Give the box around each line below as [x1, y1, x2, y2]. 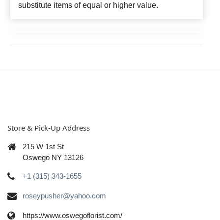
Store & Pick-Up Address [7, 123, 90, 133]
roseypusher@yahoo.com [23, 191, 106, 200]
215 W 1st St [23, 142, 64, 151]
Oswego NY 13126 [23, 153, 83, 162]
